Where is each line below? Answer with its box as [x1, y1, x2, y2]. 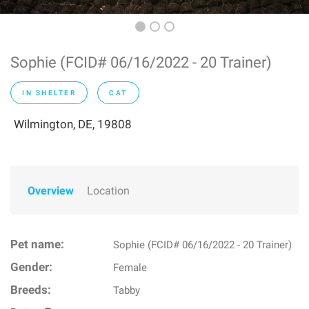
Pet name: [10, 238, 64, 251]
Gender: [10, 261, 52, 274]
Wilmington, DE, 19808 [14, 117, 132, 131]
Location [87, 184, 130, 197]
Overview [28, 184, 74, 197]
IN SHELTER [22, 89, 76, 97]
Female [113, 261, 148, 274]
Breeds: [10, 283, 51, 297]
